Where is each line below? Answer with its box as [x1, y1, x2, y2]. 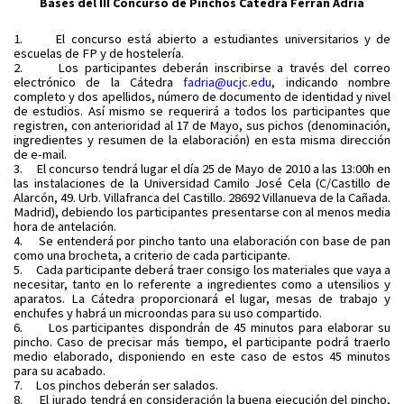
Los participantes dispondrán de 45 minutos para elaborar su [47, 319, 391, 335]
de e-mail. [14, 146, 67, 162]
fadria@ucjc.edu [183, 74, 272, 90]
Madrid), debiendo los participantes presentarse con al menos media [14, 204, 390, 220]
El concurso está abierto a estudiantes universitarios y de [55, 31, 391, 47]
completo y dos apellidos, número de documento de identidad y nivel [14, 88, 390, 105]
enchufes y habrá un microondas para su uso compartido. [14, 305, 322, 321]
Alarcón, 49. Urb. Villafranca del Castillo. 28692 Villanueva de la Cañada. [14, 189, 390, 206]
